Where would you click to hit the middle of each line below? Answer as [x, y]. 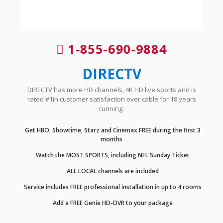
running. [111, 109]
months [111, 139]
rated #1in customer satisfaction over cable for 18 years [111, 99]
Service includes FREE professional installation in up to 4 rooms [112, 187]
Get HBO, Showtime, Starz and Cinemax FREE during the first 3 [112, 130]
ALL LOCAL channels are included [112, 171]
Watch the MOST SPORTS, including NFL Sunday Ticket [112, 155]
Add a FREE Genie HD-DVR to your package [112, 203]
